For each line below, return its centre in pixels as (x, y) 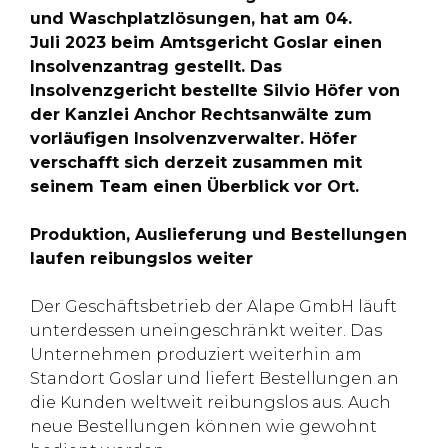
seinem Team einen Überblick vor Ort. (194, 186)
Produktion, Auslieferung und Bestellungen (218, 234)
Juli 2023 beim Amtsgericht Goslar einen (206, 42)
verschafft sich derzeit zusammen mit (196, 162)
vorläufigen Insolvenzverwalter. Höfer (193, 138)
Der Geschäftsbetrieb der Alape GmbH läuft (213, 306)
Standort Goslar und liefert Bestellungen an (214, 378)
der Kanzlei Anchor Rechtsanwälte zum (201, 114)
